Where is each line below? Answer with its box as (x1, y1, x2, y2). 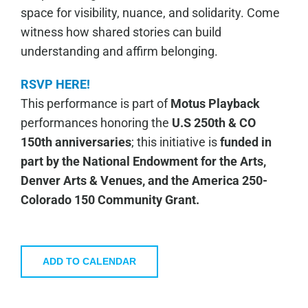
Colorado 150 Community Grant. (20, 192, 199, 207)
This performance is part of (20, 96, 170, 111)
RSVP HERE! (20, 76, 90, 91)
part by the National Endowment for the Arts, (20, 153, 266, 168)
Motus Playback (170, 96, 260, 111)
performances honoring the (20, 115, 172, 130)
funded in (219, 134, 272, 149)
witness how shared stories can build (20, 24, 221, 39)
